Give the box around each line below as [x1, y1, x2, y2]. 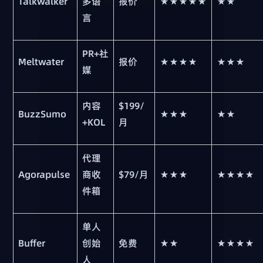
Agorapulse [18, 168, 70, 181]
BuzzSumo [18, 107, 67, 121]
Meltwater [18, 55, 65, 69]
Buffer [18, 237, 46, 250]
